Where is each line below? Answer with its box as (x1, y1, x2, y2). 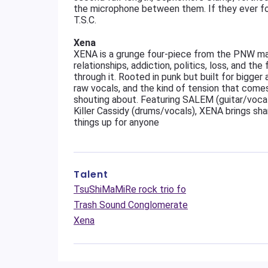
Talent (74, 167, 108, 181)
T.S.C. (74, 14, 96, 26)
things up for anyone (74, 117, 159, 128)
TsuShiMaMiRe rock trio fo (74, 184, 186, 195)
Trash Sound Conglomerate (74, 199, 188, 211)
